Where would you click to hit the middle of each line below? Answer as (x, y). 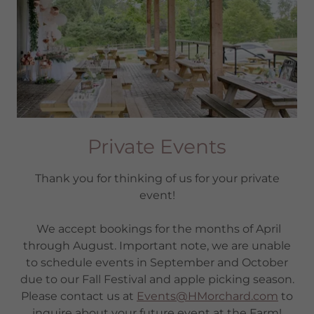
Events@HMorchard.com (207, 296)
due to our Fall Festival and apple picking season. (157, 279)
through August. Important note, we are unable (157, 245)
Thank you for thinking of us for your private (157, 178)
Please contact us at (79, 296)
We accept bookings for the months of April (157, 228)
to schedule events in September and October (157, 262)
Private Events (157, 146)
